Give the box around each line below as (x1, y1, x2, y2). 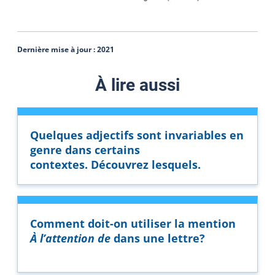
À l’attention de (30, 230, 110, 246)
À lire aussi (95, 74, 180, 95)
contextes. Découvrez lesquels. (30, 157, 201, 172)
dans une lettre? (110, 230, 205, 246)
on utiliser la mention (114, 215, 236, 231)
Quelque (30, 127, 77, 142)
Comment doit (30, 215, 110, 231)
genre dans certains (30, 142, 140, 157)
